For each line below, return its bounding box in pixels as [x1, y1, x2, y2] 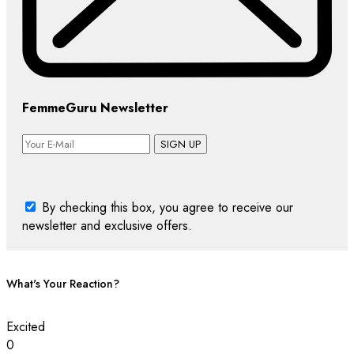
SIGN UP [160, 136, 201, 152]
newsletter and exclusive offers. [22, 216, 192, 235]
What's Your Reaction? [6, 276, 119, 292]
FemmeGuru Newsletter [22, 99, 168, 118]
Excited [6, 317, 45, 336]
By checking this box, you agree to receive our [42, 198, 293, 217]
